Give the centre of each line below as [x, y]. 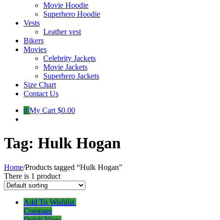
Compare [38, 211]
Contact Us [41, 94]
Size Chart [40, 85]
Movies [35, 49]
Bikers [34, 41]
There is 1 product [32, 176]
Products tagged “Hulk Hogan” [74, 167]
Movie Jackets [65, 67]
